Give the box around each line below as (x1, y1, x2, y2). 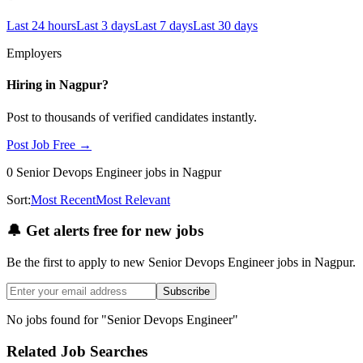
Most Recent (31, 192, 96, 207)
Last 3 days (76, 19, 135, 33)
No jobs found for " (6, 313, 107, 327)
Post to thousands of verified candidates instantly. (6, 109, 257, 124)
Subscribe (163, 285, 210, 298)
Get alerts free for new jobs (22, 222, 203, 240)
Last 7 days (135, 19, 193, 33)
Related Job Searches (6, 342, 147, 360)
